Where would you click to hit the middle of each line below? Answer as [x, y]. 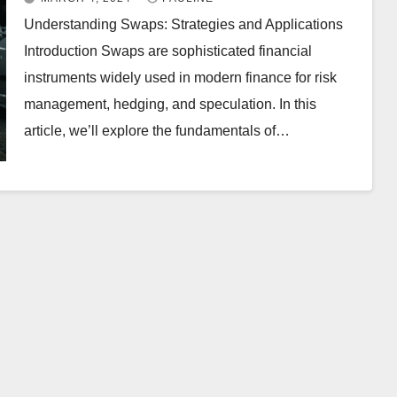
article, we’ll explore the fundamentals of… [156, 131]
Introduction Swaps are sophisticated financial [167, 51]
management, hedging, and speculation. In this [170, 104]
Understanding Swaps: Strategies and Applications [183, 24]
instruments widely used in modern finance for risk [180, 78]
